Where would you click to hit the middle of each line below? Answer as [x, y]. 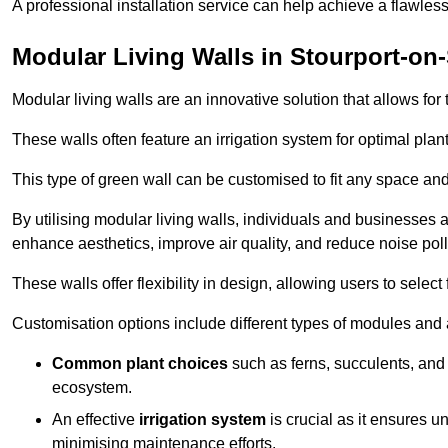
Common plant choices [140, 363]
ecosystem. [92, 387]
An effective [95, 419]
